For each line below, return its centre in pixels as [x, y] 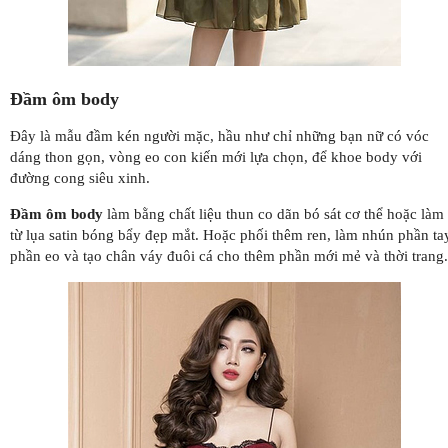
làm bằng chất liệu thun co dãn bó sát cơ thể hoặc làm [273, 213]
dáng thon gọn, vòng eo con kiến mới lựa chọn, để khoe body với [216, 156]
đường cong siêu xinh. [80, 177]
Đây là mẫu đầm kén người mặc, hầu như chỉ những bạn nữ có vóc [219, 135]
